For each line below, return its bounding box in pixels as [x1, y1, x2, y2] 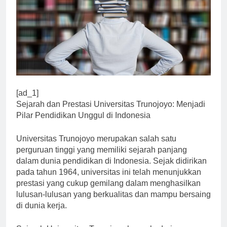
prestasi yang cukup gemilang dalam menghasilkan [16, 187, 201, 197]
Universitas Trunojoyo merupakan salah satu [16, 143, 176, 152]
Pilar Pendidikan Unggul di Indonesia [16, 120, 150, 129]
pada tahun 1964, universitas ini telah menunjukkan [16, 176, 201, 185]
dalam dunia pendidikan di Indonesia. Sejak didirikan [16, 165, 207, 174]
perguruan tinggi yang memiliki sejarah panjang [16, 154, 187, 163]
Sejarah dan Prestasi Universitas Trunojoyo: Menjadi [16, 108, 205, 118]
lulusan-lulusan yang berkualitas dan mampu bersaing [16, 199, 211, 208]
